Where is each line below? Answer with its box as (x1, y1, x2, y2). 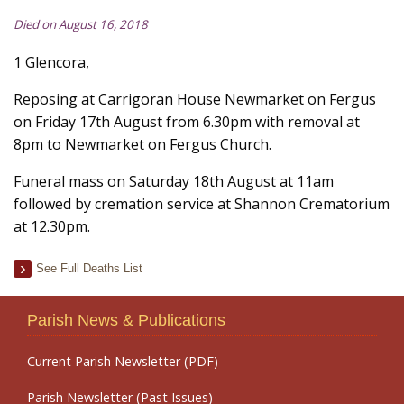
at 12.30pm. (14, 216, 90, 236)
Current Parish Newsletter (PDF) (27, 353, 218, 370)
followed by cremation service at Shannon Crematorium (14, 194, 390, 214)
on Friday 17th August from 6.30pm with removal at (14, 112, 360, 132)
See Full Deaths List (36, 262, 142, 275)
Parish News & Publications (27, 311, 225, 329)
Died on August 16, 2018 (14, 16, 148, 32)
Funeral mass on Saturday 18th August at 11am (14, 171, 334, 191)
